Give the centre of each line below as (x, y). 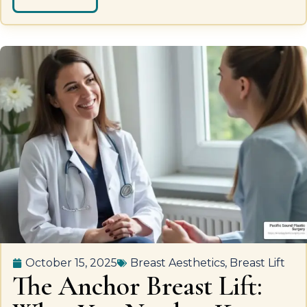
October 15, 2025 (71, 263)
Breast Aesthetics (177, 263)
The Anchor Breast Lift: (137, 286)
